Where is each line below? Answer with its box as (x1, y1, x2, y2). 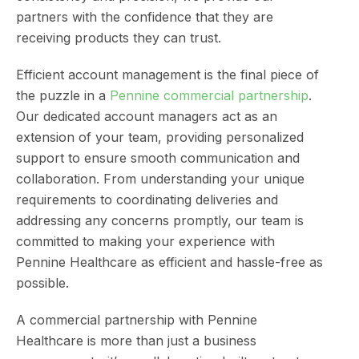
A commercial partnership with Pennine (16, 312, 257, 328)
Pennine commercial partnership (110, 87, 309, 103)
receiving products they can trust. (16, 30, 221, 46)
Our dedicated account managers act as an (16, 108, 277, 124)
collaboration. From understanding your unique (16, 171, 305, 187)
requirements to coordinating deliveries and (16, 192, 278, 208)
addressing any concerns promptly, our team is (16, 212, 304, 228)
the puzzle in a (16, 87, 110, 103)
